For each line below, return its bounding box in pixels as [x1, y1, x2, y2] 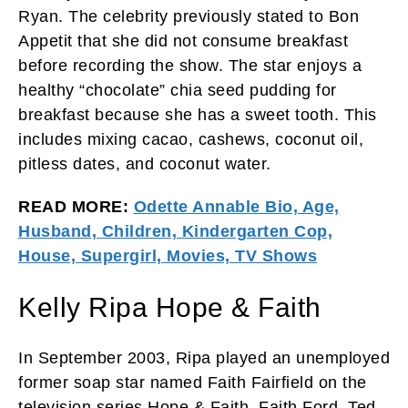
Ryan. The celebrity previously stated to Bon [18, 6, 359, 25]
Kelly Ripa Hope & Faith [18, 291, 321, 322]
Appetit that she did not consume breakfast [18, 31, 348, 50]
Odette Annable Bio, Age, [133, 197, 340, 216]
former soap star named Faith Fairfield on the [18, 372, 367, 392]
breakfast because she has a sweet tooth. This [18, 105, 377, 124]
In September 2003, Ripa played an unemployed [18, 348, 390, 367]
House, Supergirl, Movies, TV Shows [18, 246, 317, 265]
